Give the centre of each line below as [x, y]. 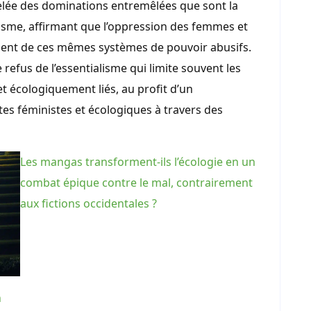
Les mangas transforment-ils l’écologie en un [138, 162]
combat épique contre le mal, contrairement [136, 183]
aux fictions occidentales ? [89, 204]
